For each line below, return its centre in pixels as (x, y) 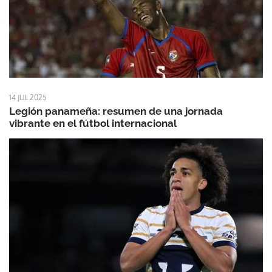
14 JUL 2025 (28, 98)
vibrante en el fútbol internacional (93, 124)
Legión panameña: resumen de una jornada (116, 111)
